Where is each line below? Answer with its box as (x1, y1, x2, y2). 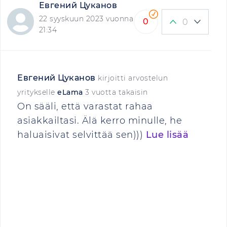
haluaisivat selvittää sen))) (17, 129, 146, 140)
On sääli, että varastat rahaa (17, 101, 153, 112)
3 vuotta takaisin (85, 88, 148, 97)
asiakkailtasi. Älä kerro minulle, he (17, 115, 182, 126)
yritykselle (17, 88, 57, 97)
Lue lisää (145, 129, 188, 140)
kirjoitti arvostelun (95, 73, 168, 83)
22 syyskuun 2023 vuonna (39, 14, 134, 23)
